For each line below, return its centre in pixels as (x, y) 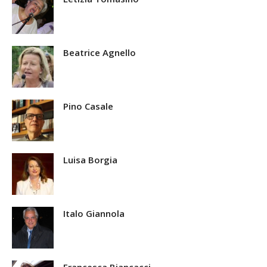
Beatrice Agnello (100, 53)
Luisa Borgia (90, 160)
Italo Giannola (94, 214)
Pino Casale (88, 106)
